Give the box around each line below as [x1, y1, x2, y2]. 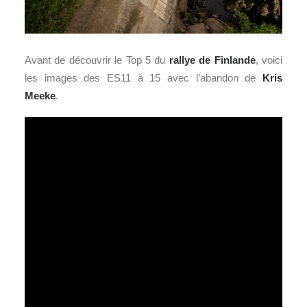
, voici [255, 54, 283, 66]
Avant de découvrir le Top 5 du [25, 54, 169, 66]
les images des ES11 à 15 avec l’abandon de [25, 72, 262, 84]
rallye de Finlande [169, 54, 256, 66]
